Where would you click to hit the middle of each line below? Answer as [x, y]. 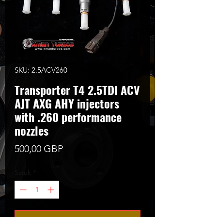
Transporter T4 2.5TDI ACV [77, 90]
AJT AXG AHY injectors [67, 103]
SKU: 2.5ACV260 [41, 70]
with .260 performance [68, 117]
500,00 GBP [39, 149]
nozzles [31, 131]
